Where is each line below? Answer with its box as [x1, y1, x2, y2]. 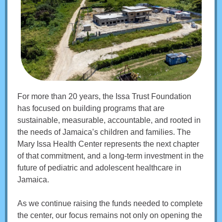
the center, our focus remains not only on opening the [17, 211, 202, 220]
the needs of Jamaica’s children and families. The [17, 128, 191, 136]
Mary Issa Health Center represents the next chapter [17, 140, 199, 148]
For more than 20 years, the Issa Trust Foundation [17, 92, 191, 101]
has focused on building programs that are [17, 104, 165, 112]
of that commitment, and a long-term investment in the [17, 152, 204, 160]
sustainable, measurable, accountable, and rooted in [17, 116, 201, 124]
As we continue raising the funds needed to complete [17, 199, 203, 208]
